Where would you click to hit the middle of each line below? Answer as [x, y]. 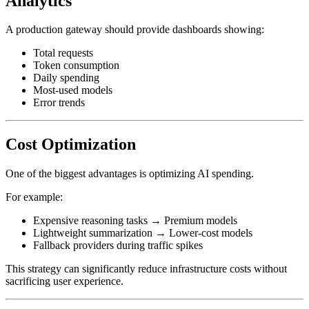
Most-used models [73, 90]
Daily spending [66, 78]
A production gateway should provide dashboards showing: [135, 30]
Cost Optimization [71, 144]
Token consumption [76, 66]
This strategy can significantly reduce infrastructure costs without [146, 269]
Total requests [63, 53]
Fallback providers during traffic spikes [118, 246]
